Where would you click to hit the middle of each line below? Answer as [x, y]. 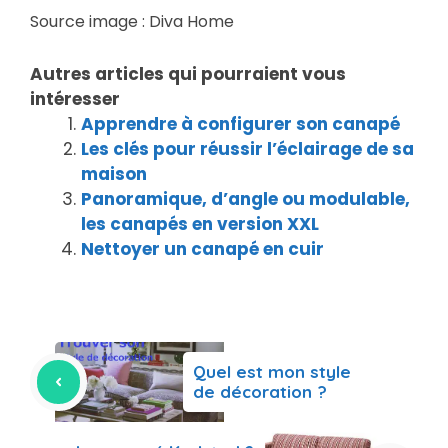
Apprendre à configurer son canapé [240, 124]
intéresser [75, 99]
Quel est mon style [272, 371]
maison [114, 174]
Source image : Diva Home [132, 21]
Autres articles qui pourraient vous [188, 74]
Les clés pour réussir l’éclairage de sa [247, 149]
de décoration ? [260, 391]
